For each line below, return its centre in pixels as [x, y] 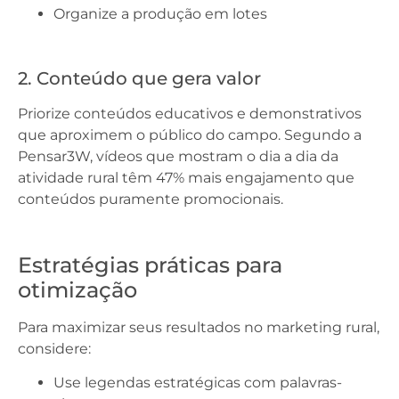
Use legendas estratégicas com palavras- [198, 383]
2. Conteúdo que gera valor [139, 78]
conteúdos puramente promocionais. [151, 199]
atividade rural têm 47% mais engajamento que [186, 178]
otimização [77, 290]
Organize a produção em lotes [160, 14]
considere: [54, 349]
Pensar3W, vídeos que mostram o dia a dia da [178, 156]
